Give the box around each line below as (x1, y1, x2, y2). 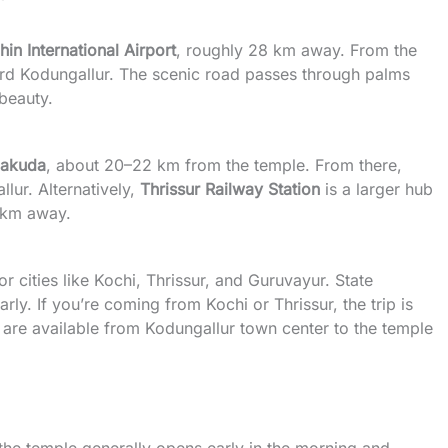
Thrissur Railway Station (140, 179, 320, 200)
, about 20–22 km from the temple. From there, (46, 155, 402, 176)
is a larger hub (320, 179, 433, 200)
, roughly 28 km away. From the (176, 39, 417, 60)
